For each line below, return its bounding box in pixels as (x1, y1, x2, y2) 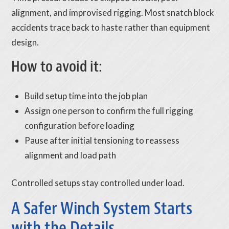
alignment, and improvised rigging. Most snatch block (11, 7, 215, 18)
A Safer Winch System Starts (11, 197, 193, 220)
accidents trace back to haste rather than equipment (11, 22, 211, 33)
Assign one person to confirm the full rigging (24, 105, 193, 116)
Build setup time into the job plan (24, 90, 148, 101)
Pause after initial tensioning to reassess (24, 134, 179, 146)
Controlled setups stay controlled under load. (11, 177, 185, 189)
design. (11, 37, 39, 48)
